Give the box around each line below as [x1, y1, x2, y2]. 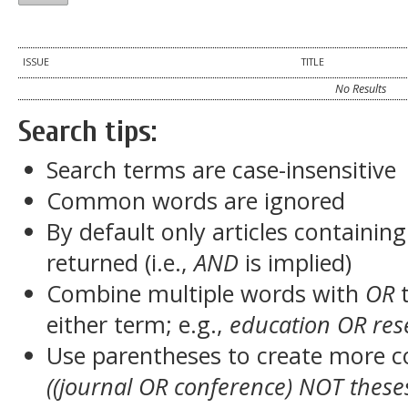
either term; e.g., [46, 309, 230, 340]
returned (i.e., [46, 247, 195, 278]
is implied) [239, 247, 352, 278]
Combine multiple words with [46, 278, 366, 309]
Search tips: [18, 114, 157, 150]
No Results [335, 81, 387, 97]
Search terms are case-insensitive [46, 154, 397, 185]
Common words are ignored [46, 185, 346, 216]
